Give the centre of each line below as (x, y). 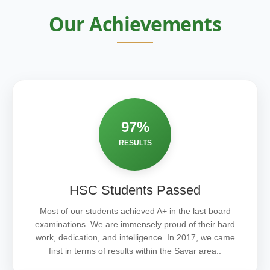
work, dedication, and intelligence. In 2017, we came (135, 237)
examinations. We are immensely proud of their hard (135, 224)
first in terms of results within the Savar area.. (135, 250)
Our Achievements (135, 24)
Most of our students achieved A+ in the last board (135, 211)
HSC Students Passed (135, 190)
